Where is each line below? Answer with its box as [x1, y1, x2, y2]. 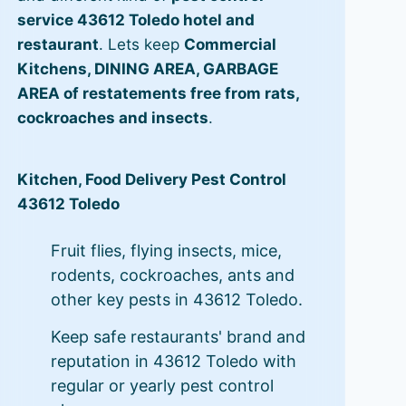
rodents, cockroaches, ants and [50, 265, 295, 285]
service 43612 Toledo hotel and [16, 11, 255, 30]
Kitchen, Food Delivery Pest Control [16, 170, 286, 188]
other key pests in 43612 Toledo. [50, 289, 303, 309]
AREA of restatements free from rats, [16, 84, 299, 103]
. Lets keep [98, 35, 184, 54]
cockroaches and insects [16, 109, 208, 128]
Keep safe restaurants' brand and [50, 326, 305, 346]
